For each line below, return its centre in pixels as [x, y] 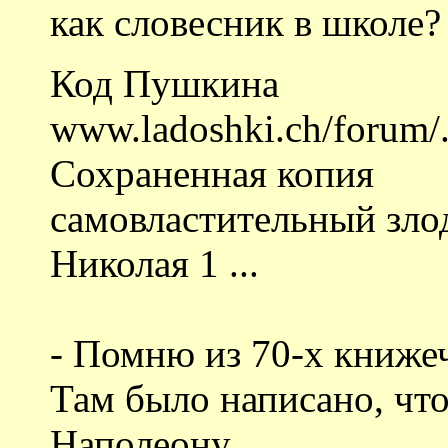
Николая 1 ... [154, 263]
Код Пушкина [164, 83]
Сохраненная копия [212, 173]
